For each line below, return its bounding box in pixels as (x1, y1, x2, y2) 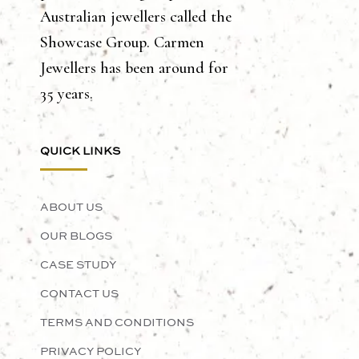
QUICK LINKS (40, 144, 120, 159)
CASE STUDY (40, 258, 116, 273)
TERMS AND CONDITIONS (40, 316, 194, 331)
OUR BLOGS (40, 229, 112, 244)
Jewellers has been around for (40, 58, 228, 79)
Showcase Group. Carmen (40, 33, 204, 53)
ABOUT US (40, 200, 103, 216)
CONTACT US (40, 287, 119, 302)
